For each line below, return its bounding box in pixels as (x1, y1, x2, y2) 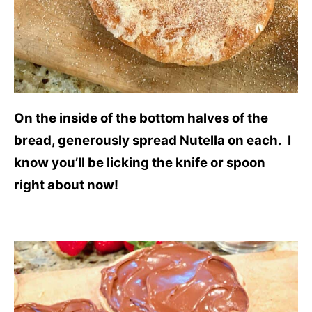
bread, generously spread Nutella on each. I (14, 132, 291, 148)
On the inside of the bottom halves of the (14, 109, 268, 126)
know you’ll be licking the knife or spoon (14, 154, 265, 171)
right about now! (14, 176, 118, 193)
